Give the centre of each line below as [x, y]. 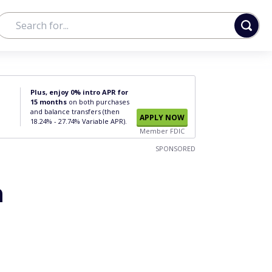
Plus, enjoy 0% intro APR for [79, 92]
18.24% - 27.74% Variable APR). [79, 121]
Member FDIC [162, 131]
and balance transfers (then [75, 111]
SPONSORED [175, 148]
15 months [49, 102]
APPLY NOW [162, 117]
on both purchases [98, 102]
